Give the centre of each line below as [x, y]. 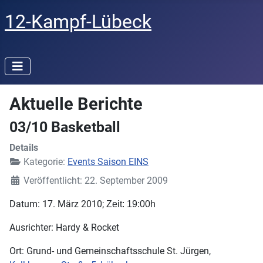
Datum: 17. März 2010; [58, 204]
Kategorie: [44, 162]
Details [24, 148]
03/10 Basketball [65, 127]
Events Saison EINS [108, 162]
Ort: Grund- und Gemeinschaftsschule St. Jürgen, [110, 251]
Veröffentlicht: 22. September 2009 [96, 181]
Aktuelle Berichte [76, 104]
